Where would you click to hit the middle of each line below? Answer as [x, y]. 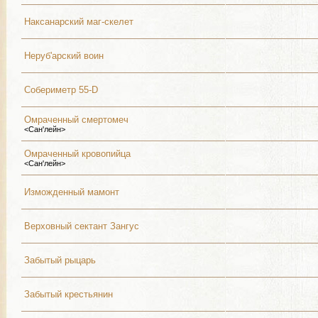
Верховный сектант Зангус [82, 226]
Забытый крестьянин [68, 294]
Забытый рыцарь [60, 260]
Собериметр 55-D [61, 90]
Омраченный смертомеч [76, 120]
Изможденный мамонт [72, 192]
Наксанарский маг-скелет [79, 22]
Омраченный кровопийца [77, 154]
